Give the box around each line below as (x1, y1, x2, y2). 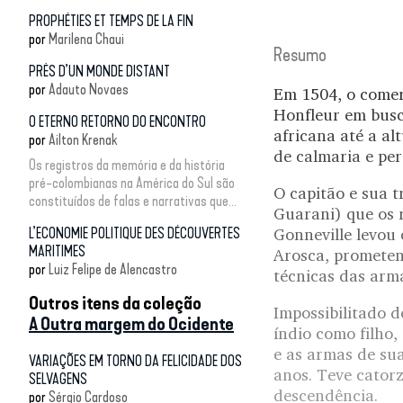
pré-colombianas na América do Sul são (29, 174, 235, 192)
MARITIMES (29, 242, 85, 260)
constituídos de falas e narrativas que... (29, 192, 237, 210)
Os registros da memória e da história (29, 156, 225, 174)
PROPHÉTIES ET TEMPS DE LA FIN (29, 12, 193, 30)
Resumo (273, 43, 327, 66)
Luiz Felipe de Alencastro (49, 260, 177, 278)
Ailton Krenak (49, 130, 117, 148)
